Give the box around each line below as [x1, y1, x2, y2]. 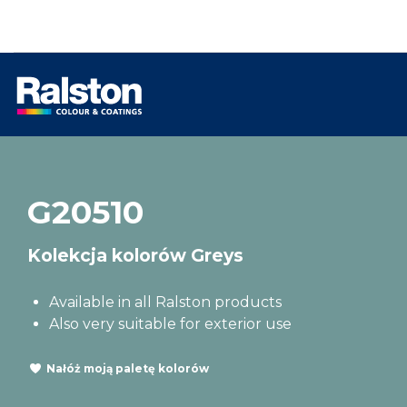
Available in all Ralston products [49, 293, 282, 311]
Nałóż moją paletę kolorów [46, 361, 209, 375]
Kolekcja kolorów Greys [27, 244, 243, 266]
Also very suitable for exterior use [49, 315, 292, 333]
